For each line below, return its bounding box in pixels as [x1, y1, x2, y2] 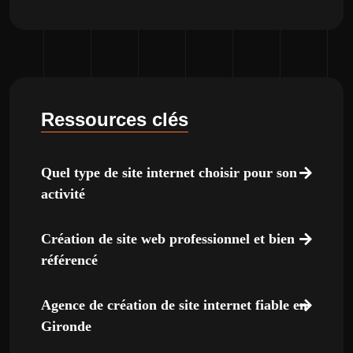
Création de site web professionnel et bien [41, 231, 295, 247]
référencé [41, 252, 98, 268]
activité [41, 186, 85, 202]
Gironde [41, 318, 91, 334]
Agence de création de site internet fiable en [41, 297, 307, 313]
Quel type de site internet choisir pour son [41, 165, 297, 180]
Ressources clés [41, 109, 188, 130]
